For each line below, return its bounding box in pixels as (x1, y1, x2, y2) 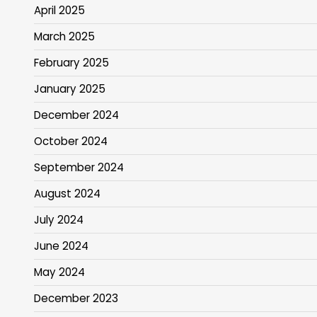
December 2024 (34, 108, 119, 123)
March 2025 (34, 29, 95, 45)
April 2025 (34, 3, 85, 18)
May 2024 (34, 265, 85, 280)
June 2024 (34, 238, 88, 254)
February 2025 (34, 55, 109, 71)
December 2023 (34, 291, 118, 306)
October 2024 (34, 134, 108, 149)
